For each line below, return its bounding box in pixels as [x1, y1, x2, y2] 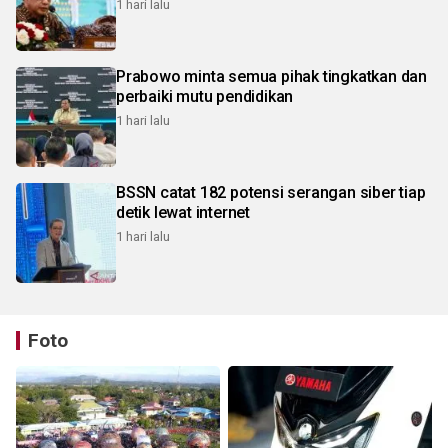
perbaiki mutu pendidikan [116, 86, 294, 106]
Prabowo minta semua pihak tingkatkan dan [116, 66, 427, 86]
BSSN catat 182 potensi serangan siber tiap [116, 182, 426, 202]
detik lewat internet [116, 202, 250, 222]
